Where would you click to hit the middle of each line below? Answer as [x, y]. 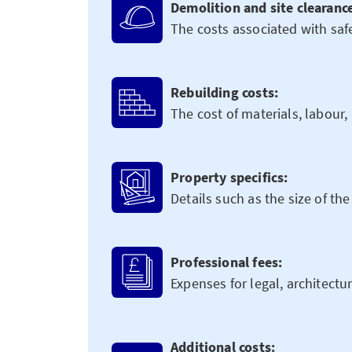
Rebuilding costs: [225, 92]
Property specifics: [229, 177]
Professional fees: [227, 262]
